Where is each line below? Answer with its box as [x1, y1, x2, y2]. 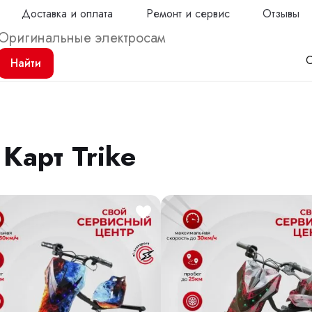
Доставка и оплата [21, 5, 113, 22]
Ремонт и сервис [146, 5, 230, 22]
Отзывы [263, 5, 300, 22]
